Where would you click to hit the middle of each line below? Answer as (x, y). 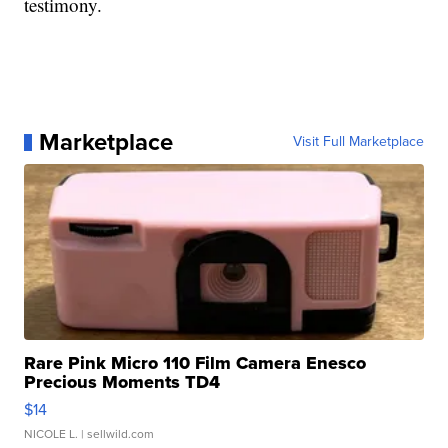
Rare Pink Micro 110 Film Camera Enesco (195, 363)
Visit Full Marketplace (358, 142)
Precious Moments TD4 (122, 382)
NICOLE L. (51, 434)
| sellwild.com (116, 434)
